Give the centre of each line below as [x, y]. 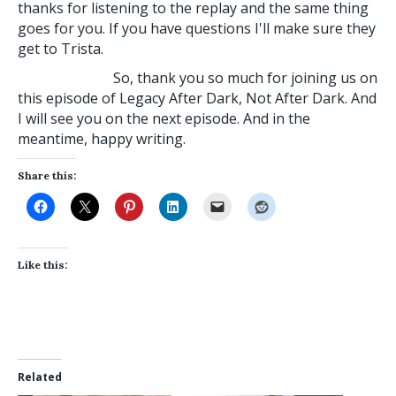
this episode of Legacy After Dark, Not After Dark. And [197, 98]
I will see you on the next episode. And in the [164, 118]
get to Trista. [61, 48]
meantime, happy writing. [102, 138]
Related [40, 377]
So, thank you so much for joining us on [198, 77]
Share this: [47, 175]
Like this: [42, 264]
